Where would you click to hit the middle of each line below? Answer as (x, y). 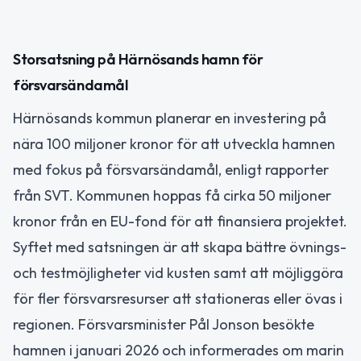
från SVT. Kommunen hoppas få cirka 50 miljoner (172, 195)
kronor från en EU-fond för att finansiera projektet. (180, 221)
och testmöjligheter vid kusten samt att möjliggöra (178, 272)
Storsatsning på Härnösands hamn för (138, 59)
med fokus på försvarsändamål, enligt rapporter (171, 169)
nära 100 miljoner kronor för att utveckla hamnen (174, 143)
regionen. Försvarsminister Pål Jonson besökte (164, 324)
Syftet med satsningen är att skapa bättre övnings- (180, 247)
